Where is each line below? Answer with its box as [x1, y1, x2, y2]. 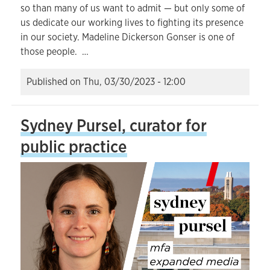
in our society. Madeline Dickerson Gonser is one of [20, 31, 234, 43]
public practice [20, 136, 127, 157]
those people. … [20, 45, 89, 58]
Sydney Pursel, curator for [20, 115, 207, 136]
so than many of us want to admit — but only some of [20, 2, 245, 14]
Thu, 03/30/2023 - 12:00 [83, 75, 186, 88]
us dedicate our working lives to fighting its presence [20, 16, 243, 29]
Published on [27, 75, 83, 88]
